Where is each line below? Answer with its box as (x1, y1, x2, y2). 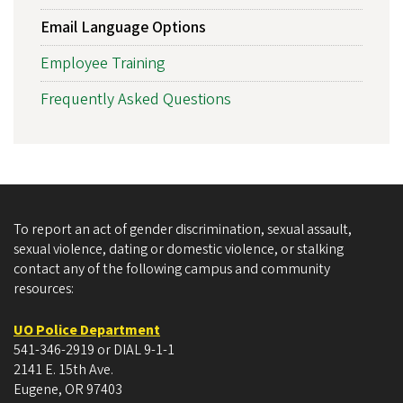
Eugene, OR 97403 (13, 379, 122, 399)
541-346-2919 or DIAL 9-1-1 (13, 339, 175, 360)
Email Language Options (40, 15, 206, 39)
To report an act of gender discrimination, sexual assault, (13, 219, 352, 239)
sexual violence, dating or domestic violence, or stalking (13, 238, 344, 259)
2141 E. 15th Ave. (13, 359, 113, 380)
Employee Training (40, 51, 166, 75)
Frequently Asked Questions (40, 87, 231, 111)
